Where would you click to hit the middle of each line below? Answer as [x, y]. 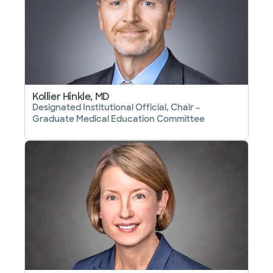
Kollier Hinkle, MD [71, 97]
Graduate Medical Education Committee [119, 119]
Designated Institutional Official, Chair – [116, 108]
